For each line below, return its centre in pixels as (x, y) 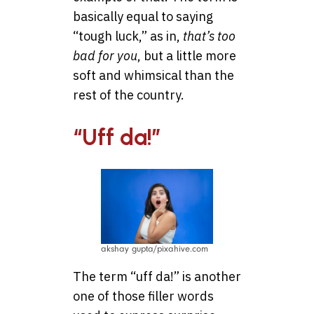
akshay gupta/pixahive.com (155, 248)
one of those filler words (143, 296)
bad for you (105, 56)
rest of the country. (129, 95)
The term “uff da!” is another (157, 276)
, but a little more (187, 56)
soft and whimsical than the (153, 76)
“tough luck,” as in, (128, 36)
